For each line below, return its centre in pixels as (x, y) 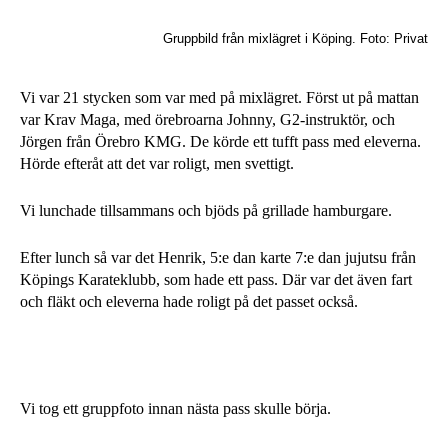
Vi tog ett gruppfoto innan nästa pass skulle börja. (175, 408)
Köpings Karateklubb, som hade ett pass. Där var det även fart (216, 279)
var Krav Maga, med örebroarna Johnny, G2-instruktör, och (207, 119)
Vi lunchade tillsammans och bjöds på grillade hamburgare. (206, 210)
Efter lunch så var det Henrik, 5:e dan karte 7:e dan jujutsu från (218, 257)
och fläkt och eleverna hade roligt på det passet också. (189, 301)
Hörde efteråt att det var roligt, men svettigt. (157, 163)
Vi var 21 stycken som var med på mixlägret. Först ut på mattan (219, 97)
